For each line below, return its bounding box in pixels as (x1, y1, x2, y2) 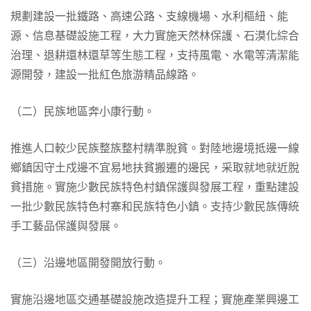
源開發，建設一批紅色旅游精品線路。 (10, 67, 199, 83)
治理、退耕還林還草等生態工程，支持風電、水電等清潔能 (10, 47, 299, 63)
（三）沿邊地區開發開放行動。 (10, 255, 166, 271)
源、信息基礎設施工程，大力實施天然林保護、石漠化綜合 (10, 28, 299, 44)
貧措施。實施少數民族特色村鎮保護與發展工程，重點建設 (10, 179, 299, 195)
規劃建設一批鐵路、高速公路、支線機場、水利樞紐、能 (10, 8, 288, 24)
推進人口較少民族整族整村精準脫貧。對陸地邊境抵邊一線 (10, 140, 299, 156)
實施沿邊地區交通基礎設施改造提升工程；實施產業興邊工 (10, 292, 299, 308)
